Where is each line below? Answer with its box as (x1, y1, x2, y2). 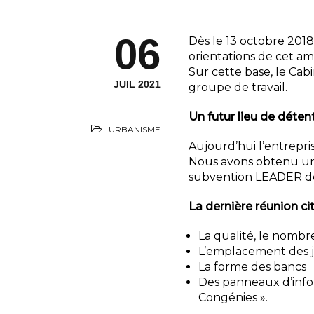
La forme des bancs (198, 260, 306, 273)
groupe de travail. (189, 81, 287, 94)
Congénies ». (198, 291, 268, 304)
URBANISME (109, 124, 161, 135)
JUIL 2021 (114, 78, 161, 90)
